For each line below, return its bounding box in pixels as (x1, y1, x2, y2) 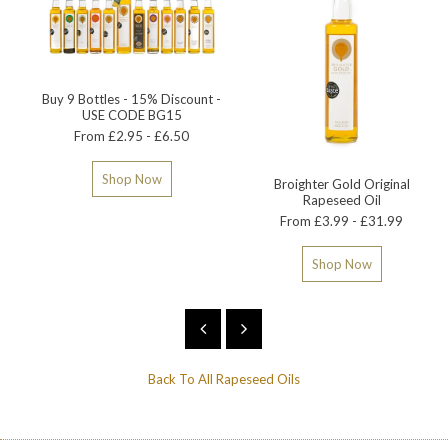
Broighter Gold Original (273, 176, 410, 192)
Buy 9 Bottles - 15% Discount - (42, 90, 222, 107)
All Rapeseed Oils (197, 371, 300, 387)
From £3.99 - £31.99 (280, 213, 404, 229)
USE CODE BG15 (81, 106, 182, 123)
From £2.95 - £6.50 (74, 127, 190, 144)
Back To (147, 371, 198, 387)
